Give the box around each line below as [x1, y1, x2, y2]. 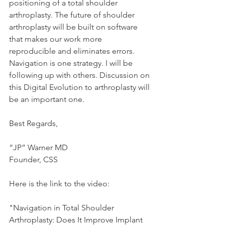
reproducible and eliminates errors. [9, 46, 137, 56]
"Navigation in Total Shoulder [9, 203, 116, 212]
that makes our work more [9, 34, 104, 44]
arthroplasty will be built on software [9, 22, 140, 32]
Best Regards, [9, 119, 58, 128]
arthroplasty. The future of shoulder [9, 10, 137, 20]
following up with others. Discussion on [9, 70, 152, 80]
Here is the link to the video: [9, 179, 109, 188]
